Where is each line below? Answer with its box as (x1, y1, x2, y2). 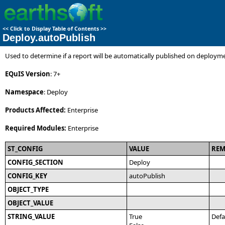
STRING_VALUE (8, 212, 55, 221)
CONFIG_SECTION (8, 158, 63, 167)
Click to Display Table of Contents (10, 25, 99, 32)
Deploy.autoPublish (3, 32, 95, 43)
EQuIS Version (5, 69, 50, 78)
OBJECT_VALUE (8, 198, 53, 207)
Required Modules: (5, 124, 66, 133)
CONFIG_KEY (8, 171, 47, 180)
